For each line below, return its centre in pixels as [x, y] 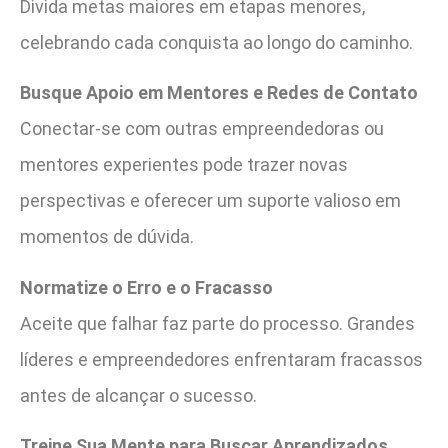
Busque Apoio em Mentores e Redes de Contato [219, 93]
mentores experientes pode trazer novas [184, 165]
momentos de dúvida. [107, 237]
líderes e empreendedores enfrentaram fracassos [221, 359]
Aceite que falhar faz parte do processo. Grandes [217, 323]
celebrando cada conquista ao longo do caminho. [216, 42]
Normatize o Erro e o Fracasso [146, 287]
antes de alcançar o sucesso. [138, 395]
